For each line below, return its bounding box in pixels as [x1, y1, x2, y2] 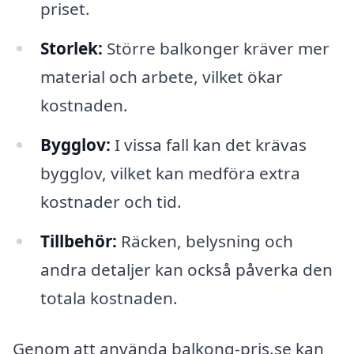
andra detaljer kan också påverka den [40, 258, 333, 281]
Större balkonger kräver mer [102, 37, 330, 60]
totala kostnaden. [40, 286, 178, 309]
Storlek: [40, 37, 103, 60]
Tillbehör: [40, 229, 117, 252]
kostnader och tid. [40, 190, 182, 213]
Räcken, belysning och [116, 229, 293, 252]
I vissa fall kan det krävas [110, 133, 307, 156]
